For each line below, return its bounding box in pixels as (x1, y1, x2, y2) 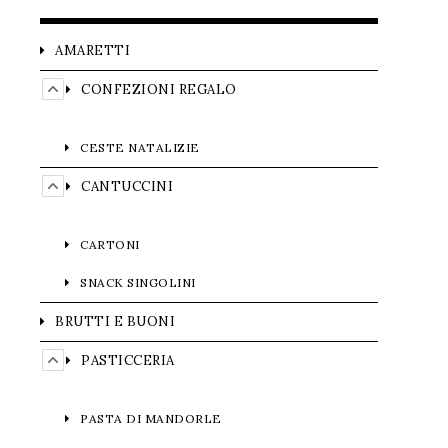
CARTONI (80, 237, 140, 252)
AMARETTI (55, 42, 130, 59)
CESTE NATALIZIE (80, 140, 200, 155)
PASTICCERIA (81, 352, 175, 369)
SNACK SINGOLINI (80, 275, 196, 290)
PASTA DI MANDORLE (80, 411, 222, 426)
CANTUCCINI (81, 178, 173, 195)
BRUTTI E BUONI (55, 313, 175, 330)
